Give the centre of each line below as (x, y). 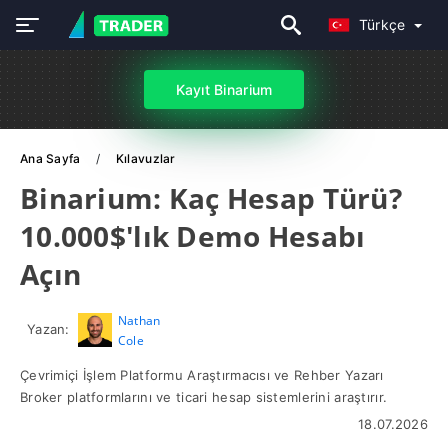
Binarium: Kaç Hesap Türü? (211, 198)
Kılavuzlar (145, 158)
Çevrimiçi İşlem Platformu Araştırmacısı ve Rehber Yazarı (202, 375)
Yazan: (48, 329)
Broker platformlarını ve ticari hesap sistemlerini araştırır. (204, 397)
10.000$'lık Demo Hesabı (193, 236)
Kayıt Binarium (224, 89)
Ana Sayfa (52, 158)
